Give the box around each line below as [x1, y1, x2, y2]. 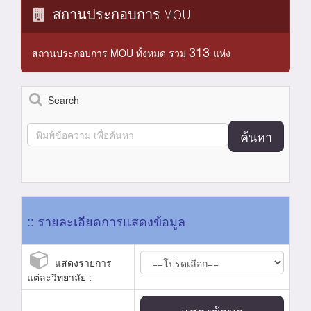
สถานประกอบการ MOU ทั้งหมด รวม [32, 46, 189, 60]
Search [47, 93, 79, 107]
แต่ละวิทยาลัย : [27, 270, 92, 284]
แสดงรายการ [52, 255, 112, 269]
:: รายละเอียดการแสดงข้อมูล [27, 212, 185, 230]
